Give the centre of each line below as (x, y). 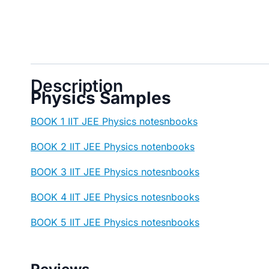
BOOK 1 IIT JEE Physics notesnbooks (114, 122)
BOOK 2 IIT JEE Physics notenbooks (113, 147)
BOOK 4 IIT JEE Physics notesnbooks (115, 197)
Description (77, 86)
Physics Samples (101, 98)
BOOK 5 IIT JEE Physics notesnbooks (115, 222)
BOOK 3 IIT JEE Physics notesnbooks (115, 172)
